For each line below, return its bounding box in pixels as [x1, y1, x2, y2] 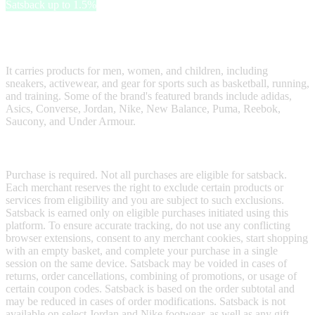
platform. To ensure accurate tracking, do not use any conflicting [6, 219, 290, 231]
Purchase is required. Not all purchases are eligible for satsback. [6, 168, 287, 181]
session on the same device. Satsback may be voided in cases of [6, 257, 287, 269]
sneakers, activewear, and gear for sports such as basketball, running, [6, 77, 309, 89]
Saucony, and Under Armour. [6, 115, 136, 127]
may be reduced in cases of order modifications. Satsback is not [6, 295, 285, 307]
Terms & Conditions [6, 144, 96, 157]
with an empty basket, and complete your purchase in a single [6, 244, 278, 257]
